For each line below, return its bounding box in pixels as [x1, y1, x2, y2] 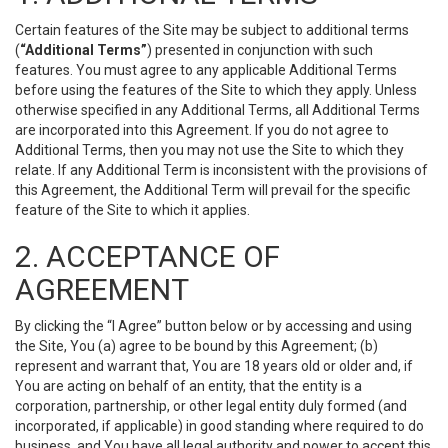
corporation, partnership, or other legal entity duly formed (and [15, 398, 407, 414]
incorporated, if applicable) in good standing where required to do [15, 418, 424, 434]
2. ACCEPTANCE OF [15, 239, 280, 274]
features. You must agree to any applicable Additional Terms [15, 62, 397, 78]
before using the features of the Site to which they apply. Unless [15, 82, 417, 98]
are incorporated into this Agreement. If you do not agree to [15, 122, 389, 138]
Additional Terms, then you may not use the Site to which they [15, 142, 404, 158]
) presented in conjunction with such [147, 42, 373, 58]
